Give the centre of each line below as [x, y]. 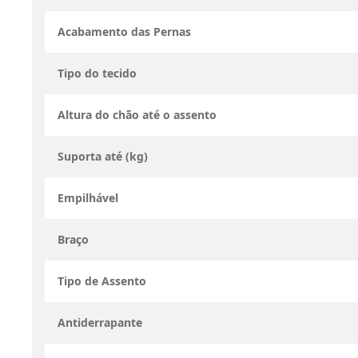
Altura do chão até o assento [137, 115]
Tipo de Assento [102, 281]
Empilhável [88, 198]
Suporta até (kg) [103, 156]
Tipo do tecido [97, 73]
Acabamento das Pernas [124, 32]
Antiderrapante [100, 322]
